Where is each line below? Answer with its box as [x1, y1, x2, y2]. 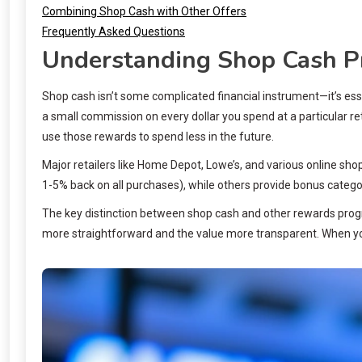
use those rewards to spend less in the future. [42, 129, 274, 143]
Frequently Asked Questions [42, 24, 185, 38]
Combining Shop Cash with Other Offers [42, 4, 246, 18]
